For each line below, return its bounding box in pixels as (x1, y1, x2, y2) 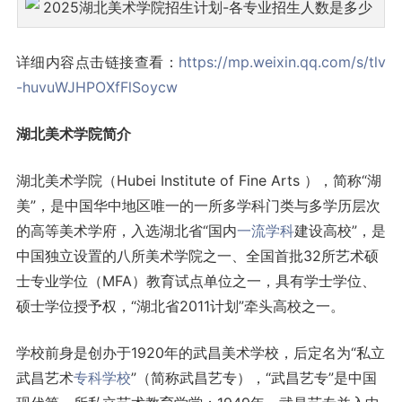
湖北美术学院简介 (15, 125, 131, 144)
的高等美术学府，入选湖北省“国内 (15, 222, 237, 240)
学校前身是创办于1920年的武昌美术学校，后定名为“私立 (15, 344, 385, 363)
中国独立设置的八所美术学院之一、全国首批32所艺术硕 (15, 247, 379, 266)
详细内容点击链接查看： (15, 53, 179, 72)
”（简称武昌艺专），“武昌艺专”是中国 (130, 369, 377, 388)
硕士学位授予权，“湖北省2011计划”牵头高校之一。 (15, 297, 345, 316)
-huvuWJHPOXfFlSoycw (15, 78, 178, 97)
